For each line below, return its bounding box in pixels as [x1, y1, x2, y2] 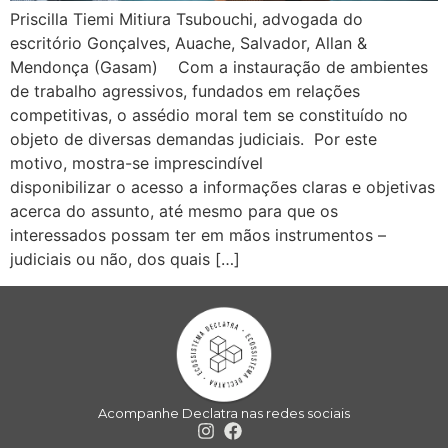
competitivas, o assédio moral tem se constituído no [10, 105, 408, 126]
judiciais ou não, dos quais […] [10, 249, 240, 270]
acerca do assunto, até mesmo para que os [10, 201, 338, 222]
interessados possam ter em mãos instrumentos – [10, 225, 386, 246]
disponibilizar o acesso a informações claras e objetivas [10, 177, 435, 198]
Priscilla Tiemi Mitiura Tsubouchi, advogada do [10, 9, 363, 30]
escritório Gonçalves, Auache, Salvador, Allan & [10, 33, 367, 54]
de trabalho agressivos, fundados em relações [10, 81, 360, 102]
